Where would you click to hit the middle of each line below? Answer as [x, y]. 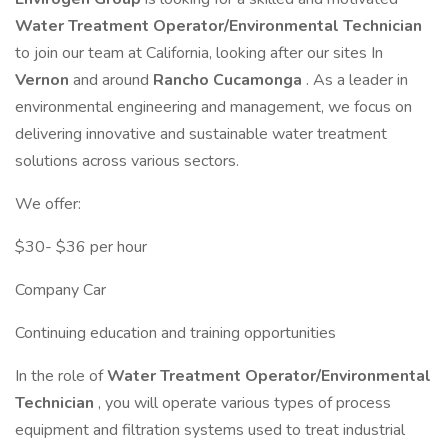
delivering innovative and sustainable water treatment [201, 134]
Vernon [44, 80]
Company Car [60, 290]
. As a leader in [357, 80]
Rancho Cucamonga [229, 80]
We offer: [48, 204]
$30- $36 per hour [81, 247]
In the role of [61, 376]
